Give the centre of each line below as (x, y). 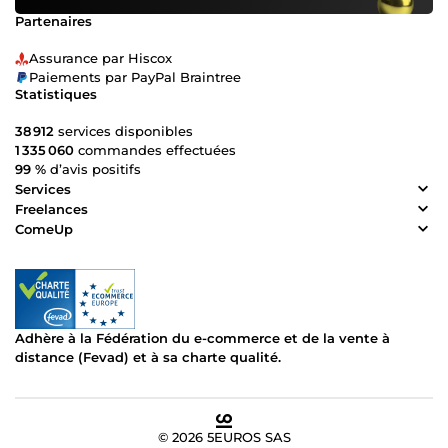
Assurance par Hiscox (100, 58)
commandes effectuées (155, 150)
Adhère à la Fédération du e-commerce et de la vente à (202, 338)
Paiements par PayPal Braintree (135, 77)
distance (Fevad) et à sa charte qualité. (148, 357)
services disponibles (123, 131)
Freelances (51, 208)
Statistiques (56, 94)
